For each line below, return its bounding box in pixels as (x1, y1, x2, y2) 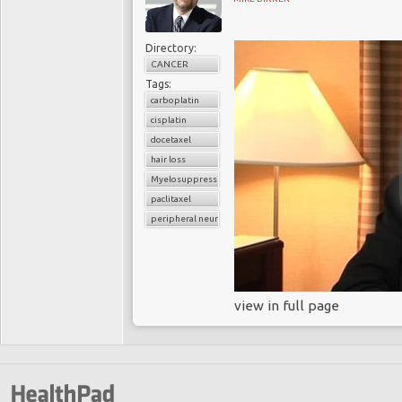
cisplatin (151, 115, 187, 125)
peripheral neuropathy (151, 214, 248, 223)
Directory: (145, 42, 197, 54)
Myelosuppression (151, 174, 231, 184)
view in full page (234, 298, 339, 313)
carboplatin (151, 95, 199, 105)
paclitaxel (151, 194, 191, 204)
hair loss (151, 154, 186, 164)
